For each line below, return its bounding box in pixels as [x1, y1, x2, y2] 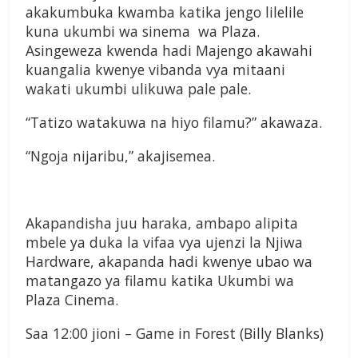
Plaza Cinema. [26, 290, 118, 310]
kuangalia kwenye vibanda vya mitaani [26, 60, 285, 80]
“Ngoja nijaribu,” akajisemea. [26, 146, 215, 166]
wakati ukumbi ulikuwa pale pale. [26, 79, 251, 99]
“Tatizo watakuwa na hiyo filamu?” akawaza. [26, 113, 322, 133]
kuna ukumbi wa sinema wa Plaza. [26, 22, 260, 42]
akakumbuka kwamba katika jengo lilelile [26, 2, 304, 22]
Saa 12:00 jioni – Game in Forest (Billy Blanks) [26, 324, 324, 344]
